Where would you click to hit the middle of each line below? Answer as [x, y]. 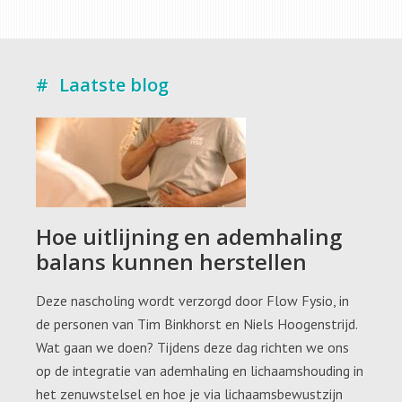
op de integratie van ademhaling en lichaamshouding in [200, 370]
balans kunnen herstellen [171, 261]
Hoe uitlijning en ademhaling [189, 236]
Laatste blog [114, 84]
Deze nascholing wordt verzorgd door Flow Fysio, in [192, 300]
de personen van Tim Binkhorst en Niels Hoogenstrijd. [197, 323]
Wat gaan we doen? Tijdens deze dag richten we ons [192, 347]
